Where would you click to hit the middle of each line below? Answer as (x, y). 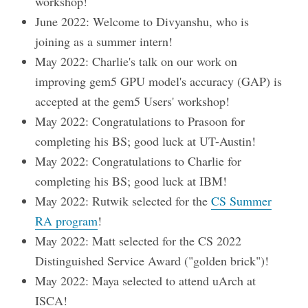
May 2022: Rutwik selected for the (123, 201)
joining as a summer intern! (104, 42)
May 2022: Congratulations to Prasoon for (140, 121)
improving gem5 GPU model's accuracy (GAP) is (159, 81)
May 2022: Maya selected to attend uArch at (146, 281)
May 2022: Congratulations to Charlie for (139, 161)
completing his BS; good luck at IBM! (131, 181)
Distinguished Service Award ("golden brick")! (152, 261)
